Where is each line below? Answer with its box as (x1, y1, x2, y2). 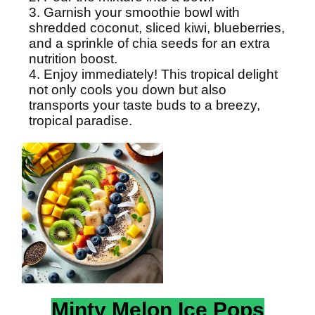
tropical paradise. (29, 113, 132, 128)
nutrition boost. (29, 51, 117, 66)
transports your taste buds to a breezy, (29, 98, 260, 112)
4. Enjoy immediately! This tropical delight (29, 67, 278, 82)
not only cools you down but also (29, 82, 226, 97)
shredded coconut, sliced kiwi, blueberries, (29, 20, 285, 35)
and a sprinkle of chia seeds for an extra (29, 36, 270, 51)
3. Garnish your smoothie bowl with (29, 5, 240, 20)
